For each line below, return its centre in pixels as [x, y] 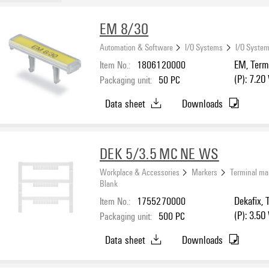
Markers [205, 171]
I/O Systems [204, 47]
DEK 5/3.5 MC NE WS [159, 153]
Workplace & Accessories [140, 171]
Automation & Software [136, 47]
